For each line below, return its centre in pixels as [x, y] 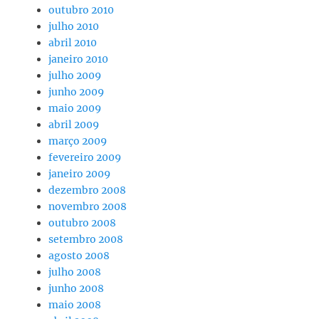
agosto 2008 [79, 255]
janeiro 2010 [78, 59]
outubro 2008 [82, 223]
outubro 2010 [81, 10]
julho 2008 [75, 272]
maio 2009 [75, 108]
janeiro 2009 [79, 173]
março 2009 [78, 141]
